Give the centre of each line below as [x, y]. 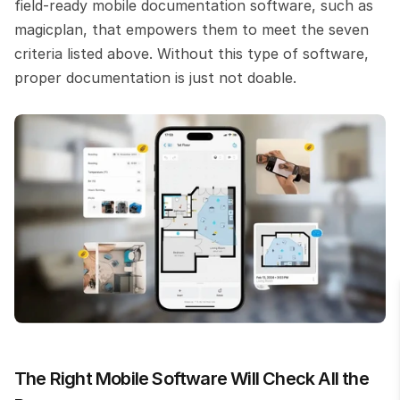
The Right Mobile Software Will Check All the [192, 378]
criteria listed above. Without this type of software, [192, 53]
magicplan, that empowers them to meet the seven [192, 29]
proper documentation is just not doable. [155, 77]
